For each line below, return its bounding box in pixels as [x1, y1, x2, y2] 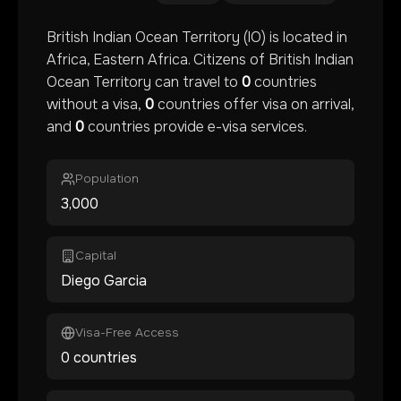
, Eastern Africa [87, 50, 188, 69]
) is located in [261, 28, 347, 47]
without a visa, [47, 95, 141, 114]
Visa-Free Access [75, 325, 179, 340]
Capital [75, 248, 116, 263]
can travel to [151, 73, 242, 91]
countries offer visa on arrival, [154, 95, 354, 114]
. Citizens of [188, 50, 269, 69]
